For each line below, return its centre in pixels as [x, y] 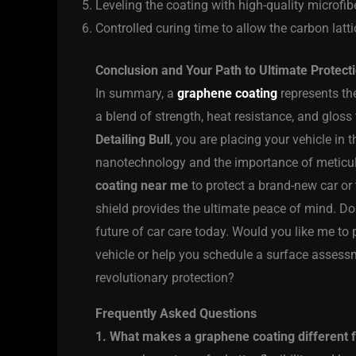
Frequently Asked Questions [176, 314]
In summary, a [136, 94]
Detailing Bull [133, 140]
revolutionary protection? [165, 278]
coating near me [142, 186]
